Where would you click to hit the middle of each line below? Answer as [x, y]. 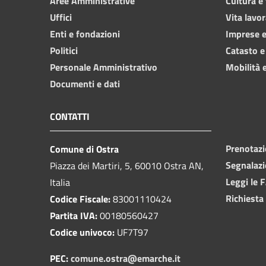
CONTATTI [70, 116]
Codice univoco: [82, 232]
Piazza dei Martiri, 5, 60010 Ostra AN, [127, 165]
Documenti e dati [85, 83]
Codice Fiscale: [80, 199]
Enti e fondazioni [85, 34]
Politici [64, 50]
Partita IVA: [74, 215]
